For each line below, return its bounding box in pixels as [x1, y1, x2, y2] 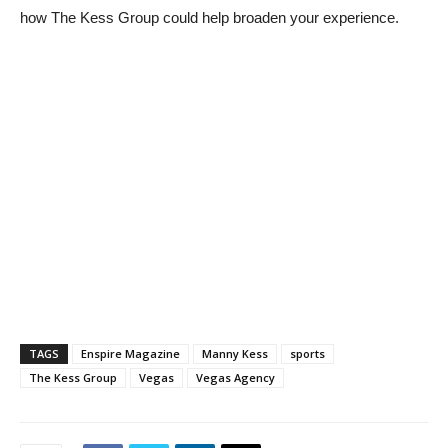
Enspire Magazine [81, 346, 180, 361]
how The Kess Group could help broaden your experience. [20, 9, 399, 26]
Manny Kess [202, 346, 268, 361]
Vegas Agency [196, 370, 275, 385]
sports [290, 346, 325, 361]
